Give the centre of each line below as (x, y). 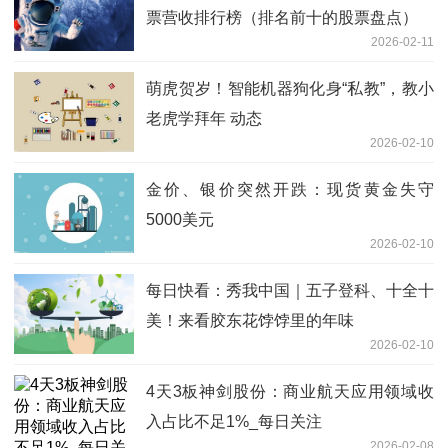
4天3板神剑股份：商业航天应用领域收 (290, 391)
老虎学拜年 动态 (204, 118)
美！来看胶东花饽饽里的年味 (250, 320)
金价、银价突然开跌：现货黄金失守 (290, 189)
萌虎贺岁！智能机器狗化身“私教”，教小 (290, 88)
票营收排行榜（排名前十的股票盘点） (282, 17)
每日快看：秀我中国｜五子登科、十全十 (290, 290)
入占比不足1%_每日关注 (234, 421)
